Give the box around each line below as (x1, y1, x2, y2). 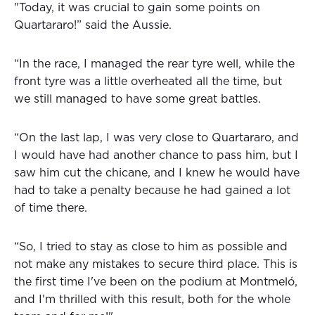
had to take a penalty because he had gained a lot (14, 185, 290, 197)
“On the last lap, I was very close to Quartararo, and (14, 132, 299, 144)
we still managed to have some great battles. (14, 94, 261, 105)
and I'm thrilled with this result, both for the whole (14, 294, 290, 306)
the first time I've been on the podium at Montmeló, (14, 276, 297, 288)
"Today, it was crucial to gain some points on (14, 2, 260, 14)
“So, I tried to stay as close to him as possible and (14, 241, 288, 253)
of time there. (14, 202, 87, 214)
